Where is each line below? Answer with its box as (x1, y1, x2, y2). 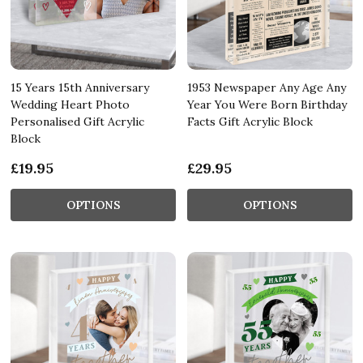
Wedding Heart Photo (11, 96, 130, 112)
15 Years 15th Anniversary (11, 79, 149, 95)
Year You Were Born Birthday (187, 96, 347, 112)
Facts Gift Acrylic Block (187, 113, 313, 129)
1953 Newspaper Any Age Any (187, 79, 346, 95)
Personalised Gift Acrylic (11, 113, 144, 129)
